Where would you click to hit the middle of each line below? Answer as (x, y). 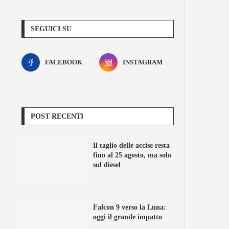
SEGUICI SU (51, 29)
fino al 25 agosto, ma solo (132, 155)
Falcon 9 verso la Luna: (130, 207)
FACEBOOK (64, 62)
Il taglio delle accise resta (131, 145)
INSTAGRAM (142, 62)
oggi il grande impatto (128, 217)
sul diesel (107, 165)
